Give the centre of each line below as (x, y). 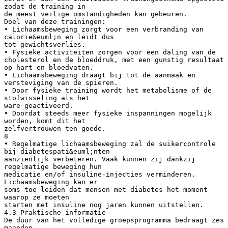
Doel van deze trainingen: (55, 21)
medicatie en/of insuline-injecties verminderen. (100, 174)
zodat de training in (45, 6)
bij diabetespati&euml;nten (57, 151)
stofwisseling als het (47, 98)
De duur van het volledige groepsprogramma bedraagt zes (114, 220)
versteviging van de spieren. (61, 82)
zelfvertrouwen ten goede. (55, 128)
